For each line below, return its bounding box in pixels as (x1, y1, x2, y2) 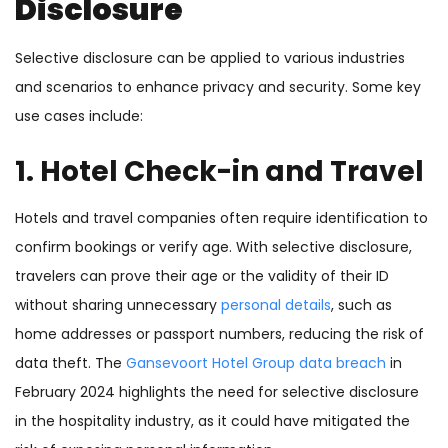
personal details (221, 295, 331, 316)
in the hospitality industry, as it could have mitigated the (15, 411, 410, 432)
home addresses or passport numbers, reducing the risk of (15, 324, 424, 345)
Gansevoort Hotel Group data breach (126, 353, 386, 374)
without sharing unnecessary (15, 295, 221, 316)
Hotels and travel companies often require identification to (15, 208, 428, 229)
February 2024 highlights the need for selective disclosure (15, 382, 419, 403)
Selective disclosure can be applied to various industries (15, 48, 405, 69)
